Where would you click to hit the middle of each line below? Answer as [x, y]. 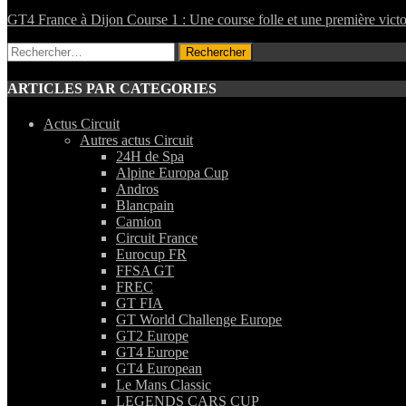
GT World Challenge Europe [199, 320]
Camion [139, 222]
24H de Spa [150, 157]
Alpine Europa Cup [172, 173]
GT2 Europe [152, 336]
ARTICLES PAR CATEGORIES [112, 89]
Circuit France [157, 238]
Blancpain [145, 206]
